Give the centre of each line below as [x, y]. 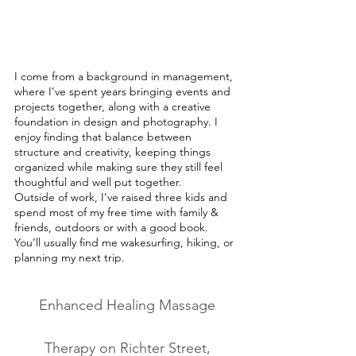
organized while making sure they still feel [118, 167]
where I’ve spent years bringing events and [122, 91]
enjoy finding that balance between [103, 137]
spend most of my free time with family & [116, 212]
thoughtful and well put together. [98, 182]
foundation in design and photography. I [116, 122]
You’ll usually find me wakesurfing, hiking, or [124, 242]
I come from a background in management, [124, 76]
